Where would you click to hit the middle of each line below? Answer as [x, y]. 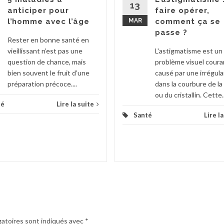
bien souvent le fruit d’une [48, 73]
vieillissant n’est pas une [45, 51]
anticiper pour [38, 11]
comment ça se [188, 22]
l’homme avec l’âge [48, 22]
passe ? [171, 33]
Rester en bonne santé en [48, 40]
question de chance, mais [47, 62]
